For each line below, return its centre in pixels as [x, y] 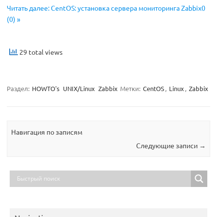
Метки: [131, 88]
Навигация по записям [47, 132]
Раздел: [19, 88]
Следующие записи [167, 146]
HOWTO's [46, 88]
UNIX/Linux [79, 88]
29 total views [40, 52]
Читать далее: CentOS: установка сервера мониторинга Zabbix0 [106, 8]
